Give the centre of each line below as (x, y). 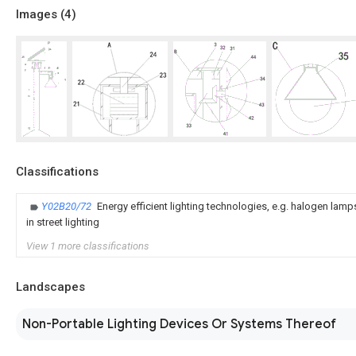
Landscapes (50, 287)
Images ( (40, 14)
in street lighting (63, 222)
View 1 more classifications (88, 246)
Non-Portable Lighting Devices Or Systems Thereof (179, 324)
